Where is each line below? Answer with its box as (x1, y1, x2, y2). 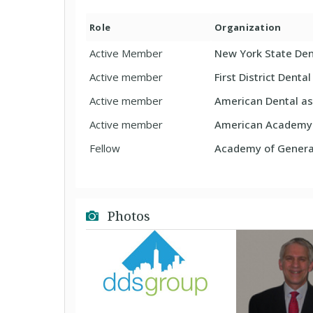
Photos (104, 208, 150, 224)
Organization (214, 21, 282, 34)
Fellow (89, 141, 120, 155)
